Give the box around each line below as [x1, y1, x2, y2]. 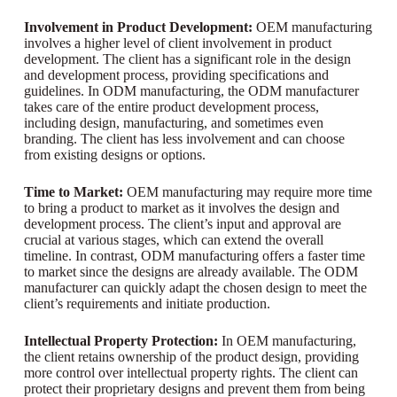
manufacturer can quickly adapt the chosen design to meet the [23, 279, 367, 295]
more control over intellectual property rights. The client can [23, 364, 358, 380]
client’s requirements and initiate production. [23, 295, 270, 311]
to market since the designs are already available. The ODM [23, 263, 358, 279]
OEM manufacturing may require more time [126, 183, 372, 199]
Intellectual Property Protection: [23, 332, 218, 348]
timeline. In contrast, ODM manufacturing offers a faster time [23, 247, 365, 263]
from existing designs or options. [23, 146, 206, 162]
